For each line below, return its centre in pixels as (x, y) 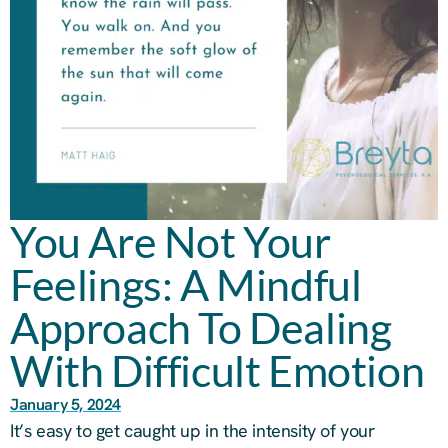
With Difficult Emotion (217, 370)
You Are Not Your (170, 241)
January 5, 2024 (65, 404)
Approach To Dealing (201, 327)
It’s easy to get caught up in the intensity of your (192, 430)
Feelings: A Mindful (186, 284)
